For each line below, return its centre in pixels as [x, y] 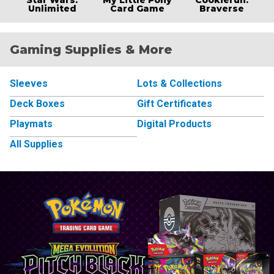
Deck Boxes [37, 103]
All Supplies [36, 144]
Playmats [31, 124]
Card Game [137, 8]
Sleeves [29, 83]
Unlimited [52, 8]
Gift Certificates [175, 103]
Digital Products [174, 124]
